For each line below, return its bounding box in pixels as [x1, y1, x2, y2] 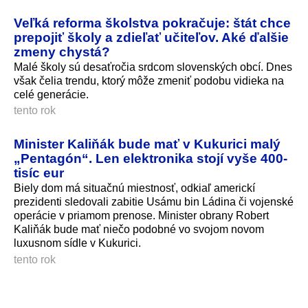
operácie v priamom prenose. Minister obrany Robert [14, 210, 269, 222]
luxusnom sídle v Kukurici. [14, 237, 141, 250]
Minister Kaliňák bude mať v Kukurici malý [14, 136, 280, 152]
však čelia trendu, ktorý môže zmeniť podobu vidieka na [14, 74, 284, 87]
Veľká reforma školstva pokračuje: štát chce [14, 14, 291, 30]
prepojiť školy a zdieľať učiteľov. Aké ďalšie [14, 29, 289, 45]
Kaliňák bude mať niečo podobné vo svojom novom [14, 223, 264, 236]
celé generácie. [14, 88, 89, 100]
